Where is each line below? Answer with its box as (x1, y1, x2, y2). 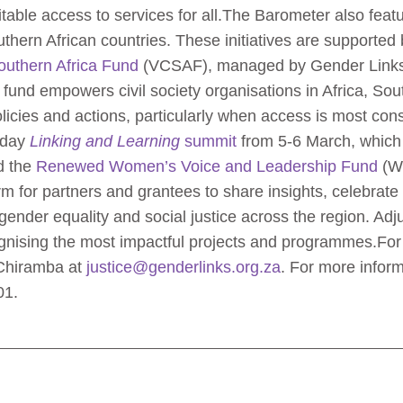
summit (180, 132, 237, 151)
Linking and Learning (30, 132, 180, 151)
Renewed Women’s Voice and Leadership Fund (36, 157, 378, 176)
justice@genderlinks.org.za (86, 258, 281, 277)
